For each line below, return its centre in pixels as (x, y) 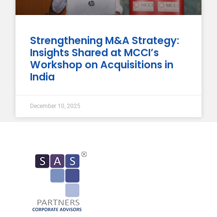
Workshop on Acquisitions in (102, 64)
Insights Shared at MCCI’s (95, 52)
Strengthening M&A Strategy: (105, 40)
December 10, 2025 (55, 106)
